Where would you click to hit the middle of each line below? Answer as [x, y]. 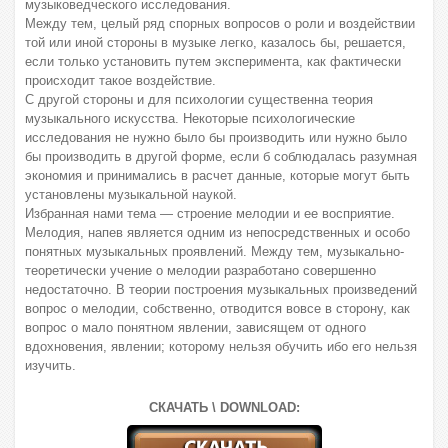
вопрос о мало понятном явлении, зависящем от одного [195, 327]
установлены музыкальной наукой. [131, 194]
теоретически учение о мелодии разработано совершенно [200, 270]
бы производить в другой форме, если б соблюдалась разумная [221, 156]
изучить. [50, 365]
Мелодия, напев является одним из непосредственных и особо [217, 232]
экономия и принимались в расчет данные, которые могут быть [217, 175]
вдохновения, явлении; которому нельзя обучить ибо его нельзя [221, 346]
